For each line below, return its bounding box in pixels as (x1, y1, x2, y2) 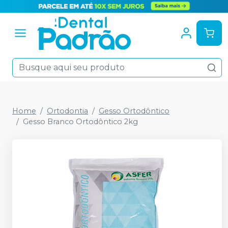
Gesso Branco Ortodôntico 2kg (23, 117, 138, 126)
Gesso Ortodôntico (99, 106, 169, 116)
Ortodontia (47, 106, 88, 116)
